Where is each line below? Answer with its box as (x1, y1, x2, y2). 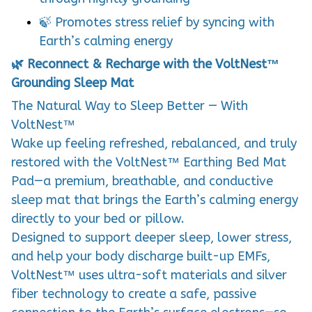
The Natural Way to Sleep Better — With (11, 98, 248, 114)
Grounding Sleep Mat (11, 75, 134, 91)
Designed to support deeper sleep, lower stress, (11, 230, 292, 246)
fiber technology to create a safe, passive (11, 286, 256, 302)
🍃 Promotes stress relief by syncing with (39, 14, 274, 30)
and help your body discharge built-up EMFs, (11, 249, 270, 265)
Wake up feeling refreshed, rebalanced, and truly (11, 136, 297, 152)
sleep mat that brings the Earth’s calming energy (11, 192, 298, 208)
